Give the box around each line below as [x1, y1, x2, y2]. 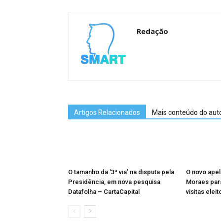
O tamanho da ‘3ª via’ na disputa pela [68, 168, 174, 176]
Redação [137, 26, 168, 36]
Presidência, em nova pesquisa [68, 178, 160, 185]
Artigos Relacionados [74, 109, 140, 116]
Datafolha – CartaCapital [68, 188, 140, 195]
